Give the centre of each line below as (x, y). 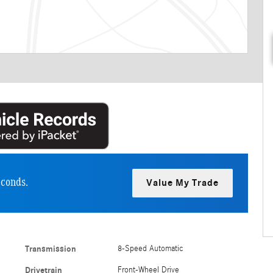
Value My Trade (183, 183)
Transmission (51, 249)
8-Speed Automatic (150, 249)
